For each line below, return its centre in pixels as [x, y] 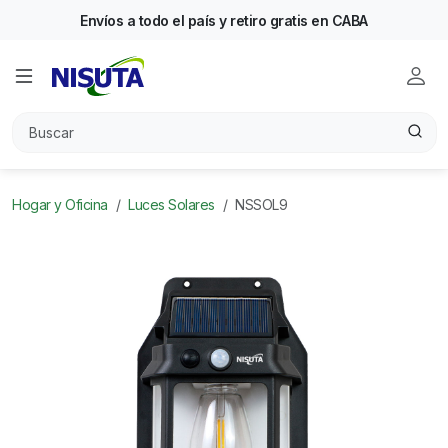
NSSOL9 [261, 204]
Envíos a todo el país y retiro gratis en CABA [224, 20]
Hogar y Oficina [60, 204]
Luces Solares [171, 204]
